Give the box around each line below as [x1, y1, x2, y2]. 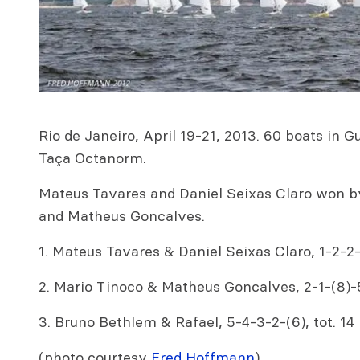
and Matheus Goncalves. [39, 207, 205, 226]
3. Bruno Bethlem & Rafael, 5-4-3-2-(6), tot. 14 [39, 313, 354, 332]
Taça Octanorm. [39, 149, 146, 168]
